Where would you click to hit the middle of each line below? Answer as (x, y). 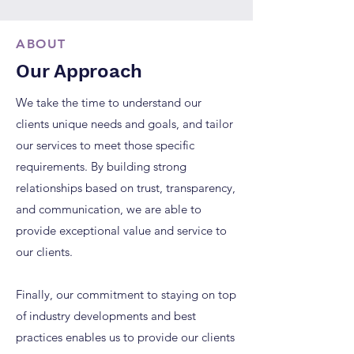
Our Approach (79, 71)
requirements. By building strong (101, 166)
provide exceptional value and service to (121, 230)
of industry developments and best (106, 316)
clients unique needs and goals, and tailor (124, 124)
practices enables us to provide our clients (125, 337)
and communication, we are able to (109, 209)
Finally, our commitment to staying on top (126, 294)
